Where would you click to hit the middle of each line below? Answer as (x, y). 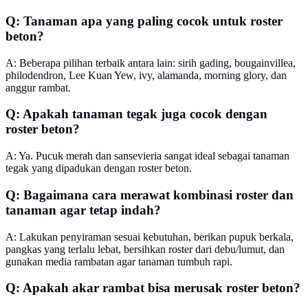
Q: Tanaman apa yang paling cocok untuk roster (144, 21)
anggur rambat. (38, 87)
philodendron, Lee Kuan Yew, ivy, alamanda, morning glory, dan (146, 75)
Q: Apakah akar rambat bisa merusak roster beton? (153, 288)
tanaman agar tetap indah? (83, 210)
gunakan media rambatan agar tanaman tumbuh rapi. (119, 261)
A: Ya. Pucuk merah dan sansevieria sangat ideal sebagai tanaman (147, 156)
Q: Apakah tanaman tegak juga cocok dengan (136, 114)
